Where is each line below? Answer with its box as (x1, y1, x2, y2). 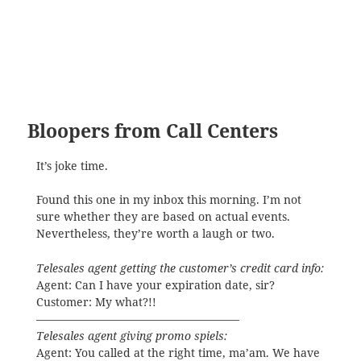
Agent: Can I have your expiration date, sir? (35, 277, 275, 293)
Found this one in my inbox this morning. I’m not (35, 193, 301, 208)
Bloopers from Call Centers (27, 118, 279, 143)
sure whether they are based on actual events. (35, 210, 290, 225)
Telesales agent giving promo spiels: (35, 328, 227, 343)
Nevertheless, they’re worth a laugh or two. (35, 226, 275, 242)
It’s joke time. (35, 158, 108, 173)
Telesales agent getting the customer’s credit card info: (35, 260, 324, 276)
